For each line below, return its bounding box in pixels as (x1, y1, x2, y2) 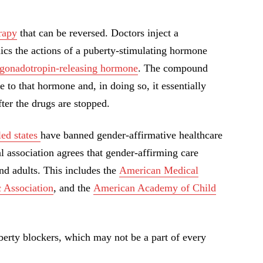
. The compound (138, 62, 208, 75)
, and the (53, 182, 93, 194)
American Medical (119, 164, 198, 177)
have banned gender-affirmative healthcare (41, 129, 222, 141)
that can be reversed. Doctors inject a (17, 27, 178, 39)
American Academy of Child (93, 182, 216, 194)
